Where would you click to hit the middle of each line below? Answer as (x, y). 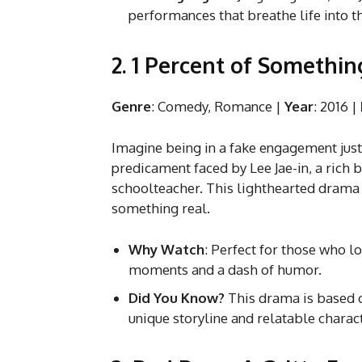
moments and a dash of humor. (225, 269)
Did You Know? (177, 297)
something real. (161, 208)
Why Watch (166, 249)
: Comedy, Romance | (218, 106)
